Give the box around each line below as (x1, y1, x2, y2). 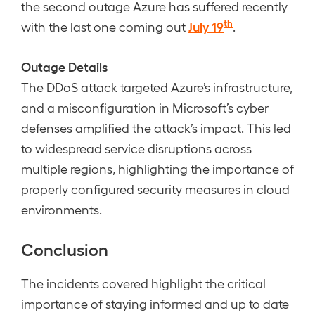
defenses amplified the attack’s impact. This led (21, 120, 291, 135)
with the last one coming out (21, 19, 188, 34)
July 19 (188, 18, 224, 34)
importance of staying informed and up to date (21, 296, 289, 311)
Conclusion (21, 238, 108, 259)
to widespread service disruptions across (21, 141, 252, 155)
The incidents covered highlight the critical (21, 276, 266, 290)
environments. (21, 202, 102, 217)
